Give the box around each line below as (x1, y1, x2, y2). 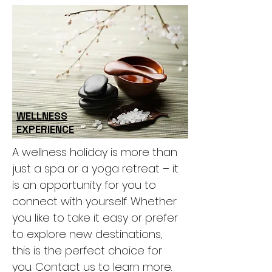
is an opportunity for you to (12, 177, 156, 192)
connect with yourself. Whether (12, 194, 177, 209)
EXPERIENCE (16, 123, 74, 136)
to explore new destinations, (12, 226, 163, 242)
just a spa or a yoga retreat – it (12, 161, 178, 176)
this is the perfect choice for (12, 243, 162, 258)
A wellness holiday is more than (12, 144, 177, 160)
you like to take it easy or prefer (12, 210, 178, 225)
